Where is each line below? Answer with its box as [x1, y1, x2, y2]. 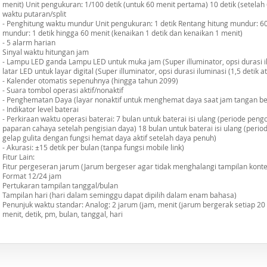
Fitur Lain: [2, 152, 35, 162]
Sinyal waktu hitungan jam [2, 47, 89, 57]
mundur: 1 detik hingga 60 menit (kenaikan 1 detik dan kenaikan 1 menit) [2, 28, 243, 38]
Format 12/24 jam [2, 171, 61, 181]
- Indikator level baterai [2, 104, 79, 114]
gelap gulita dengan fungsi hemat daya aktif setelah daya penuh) [2, 133, 216, 142]
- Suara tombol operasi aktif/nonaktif [2, 85, 123, 95]
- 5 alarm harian [2, 38, 55, 47]
